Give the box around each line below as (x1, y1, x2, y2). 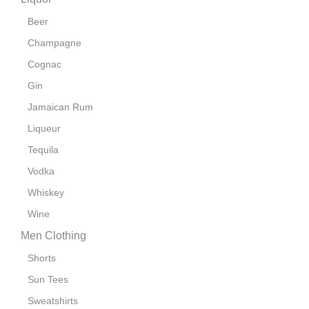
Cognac (28, 59, 61, 70)
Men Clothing (21, 230, 86, 242)
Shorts (28, 252, 56, 264)
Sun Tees (28, 274, 68, 286)
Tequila (28, 144, 59, 156)
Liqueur (28, 123, 61, 134)
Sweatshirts (28, 295, 78, 307)
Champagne (28, 37, 81, 49)
